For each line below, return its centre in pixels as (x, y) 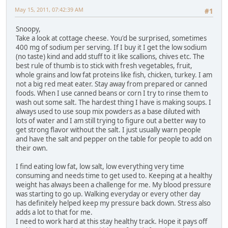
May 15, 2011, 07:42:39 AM (49, 10)
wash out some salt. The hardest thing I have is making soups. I (113, 102)
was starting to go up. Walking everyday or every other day (108, 194)
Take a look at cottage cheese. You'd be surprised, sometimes (111, 38)
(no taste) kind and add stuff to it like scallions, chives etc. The (110, 56)
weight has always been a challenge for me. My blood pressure (113, 184)
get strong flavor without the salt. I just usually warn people (108, 130)
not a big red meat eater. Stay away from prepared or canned (111, 84)
